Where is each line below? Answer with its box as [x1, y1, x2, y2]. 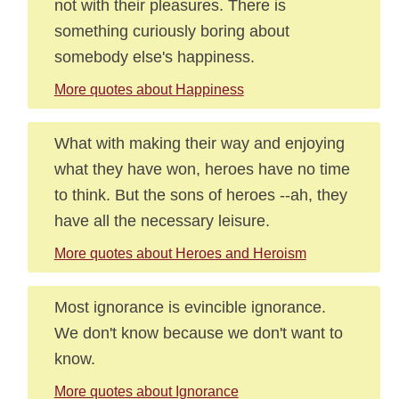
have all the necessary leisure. [53, 211, 270, 230]
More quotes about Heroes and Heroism [53, 246, 306, 261]
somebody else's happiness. [53, 47, 255, 66]
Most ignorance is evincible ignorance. [53, 297, 326, 316]
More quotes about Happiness [53, 82, 244, 97]
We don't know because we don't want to [53, 323, 343, 342]
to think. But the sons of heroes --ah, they [53, 185, 347, 204]
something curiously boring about [53, 21, 289, 40]
